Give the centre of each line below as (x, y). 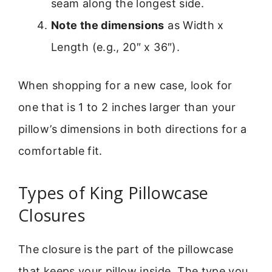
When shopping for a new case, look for (125, 85)
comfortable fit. (60, 151)
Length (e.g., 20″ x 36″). (115, 47)
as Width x (194, 25)
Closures (52, 215)
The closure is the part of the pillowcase (126, 249)
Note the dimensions (108, 25)
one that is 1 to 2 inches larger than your (127, 107)
